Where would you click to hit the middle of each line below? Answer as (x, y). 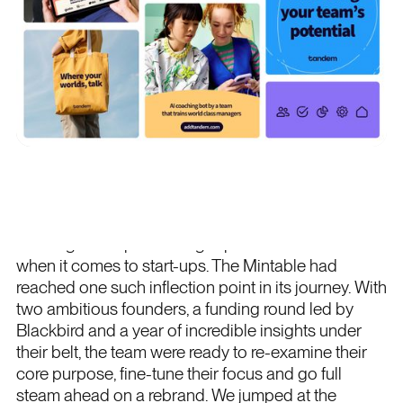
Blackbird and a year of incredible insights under (188, 330)
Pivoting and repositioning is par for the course (184, 244)
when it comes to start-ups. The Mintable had (176, 265)
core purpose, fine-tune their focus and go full (179, 373)
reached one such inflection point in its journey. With (201, 287)
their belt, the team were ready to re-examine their (191, 352)
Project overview (94, 197)
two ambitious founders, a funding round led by (184, 309)
